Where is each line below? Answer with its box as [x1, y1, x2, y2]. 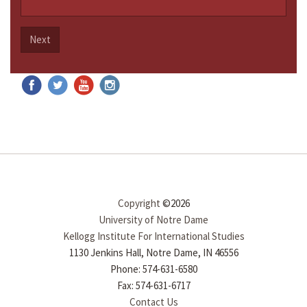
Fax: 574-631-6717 [116, 279, 191, 293]
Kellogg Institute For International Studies [62, 230, 245, 243]
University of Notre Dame [99, 213, 208, 227]
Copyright [117, 197, 160, 210]
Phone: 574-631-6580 [110, 262, 197, 276]
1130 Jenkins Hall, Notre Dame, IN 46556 [69, 246, 238, 260]
